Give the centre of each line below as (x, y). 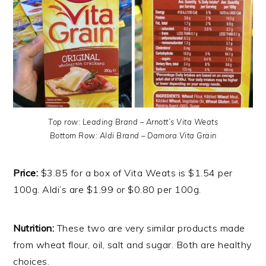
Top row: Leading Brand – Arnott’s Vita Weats (133, 122)
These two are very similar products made (151, 228)
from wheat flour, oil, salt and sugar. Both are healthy (132, 245)
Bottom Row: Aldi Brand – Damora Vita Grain (133, 136)
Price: (27, 173)
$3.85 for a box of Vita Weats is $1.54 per (137, 173)
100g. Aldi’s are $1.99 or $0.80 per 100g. (107, 190)
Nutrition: (35, 228)
